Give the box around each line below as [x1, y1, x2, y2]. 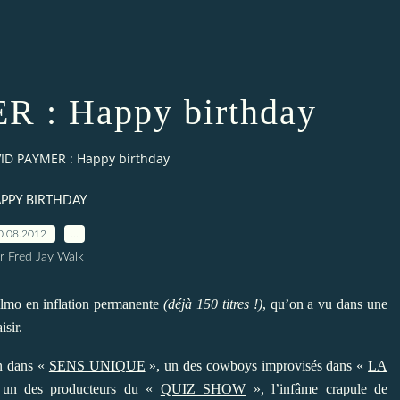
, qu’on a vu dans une [262, 296, 388, 312]
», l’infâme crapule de [246, 380, 388, 396]
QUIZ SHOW [160, 380, 246, 396]
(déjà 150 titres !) [163, 296, 262, 312]
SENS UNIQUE [48, 357, 146, 373]
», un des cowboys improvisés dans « [145, 357, 369, 373]
